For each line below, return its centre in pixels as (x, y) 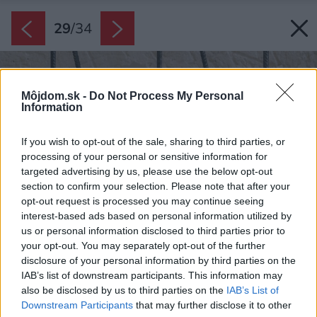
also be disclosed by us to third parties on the (124, 290)
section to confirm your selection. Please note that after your (156, 186)
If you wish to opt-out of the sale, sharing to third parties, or (153, 142)
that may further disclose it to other (212, 305)
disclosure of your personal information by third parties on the (158, 261)
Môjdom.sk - (55, 96)
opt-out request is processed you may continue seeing (143, 201)
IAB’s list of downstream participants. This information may (152, 276)
